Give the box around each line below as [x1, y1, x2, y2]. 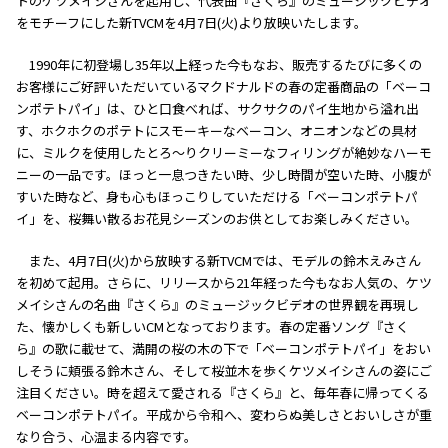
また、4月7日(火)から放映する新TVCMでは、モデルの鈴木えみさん [29, 251, 421, 270]
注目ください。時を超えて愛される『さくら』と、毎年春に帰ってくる [16, 383, 429, 402]
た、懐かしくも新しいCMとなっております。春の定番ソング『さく [16, 317, 409, 336]
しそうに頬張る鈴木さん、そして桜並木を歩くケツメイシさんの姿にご [16, 361, 432, 380]
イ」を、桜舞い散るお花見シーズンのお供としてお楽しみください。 [16, 209, 418, 228]
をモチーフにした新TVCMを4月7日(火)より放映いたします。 [16, 13, 367, 32]
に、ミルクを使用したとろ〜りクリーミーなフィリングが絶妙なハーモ [16, 143, 432, 162]
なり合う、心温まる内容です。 [16, 427, 197, 446]
